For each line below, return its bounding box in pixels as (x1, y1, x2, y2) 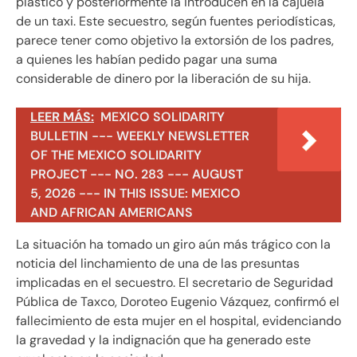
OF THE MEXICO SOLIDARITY (30, 147, 202, 164)
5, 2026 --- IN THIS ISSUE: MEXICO (30, 185, 241, 202)
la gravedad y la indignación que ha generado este (16, 331, 311, 349)
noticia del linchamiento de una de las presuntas (16, 255, 300, 273)
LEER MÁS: (30, 108, 94, 126)
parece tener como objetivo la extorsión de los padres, (16, 32, 334, 49)
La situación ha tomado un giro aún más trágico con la (16, 236, 331, 253)
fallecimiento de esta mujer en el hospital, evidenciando (16, 312, 341, 330)
